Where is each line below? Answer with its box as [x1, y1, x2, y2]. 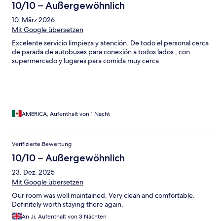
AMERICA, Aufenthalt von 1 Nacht [22, 110, 110, 118]
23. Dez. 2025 [12, 168, 55, 177]
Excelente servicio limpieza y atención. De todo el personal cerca [12, 38, 209, 48]
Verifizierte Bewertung [12, 140, 72, 148]
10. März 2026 [12, 15, 55, 25]
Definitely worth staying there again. [12, 200, 123, 209]
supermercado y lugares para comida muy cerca [12, 56, 159, 66]
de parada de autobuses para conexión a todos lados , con [12, 47, 190, 57]
